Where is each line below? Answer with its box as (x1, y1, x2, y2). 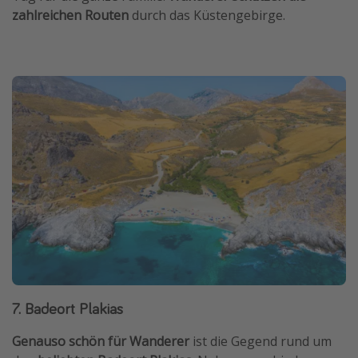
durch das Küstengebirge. (129, 6, 285, 25)
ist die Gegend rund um (189, 332, 332, 350)
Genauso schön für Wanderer (12, 332, 189, 350)
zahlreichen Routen (12, 6, 129, 25)
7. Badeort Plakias (12, 297, 123, 318)
